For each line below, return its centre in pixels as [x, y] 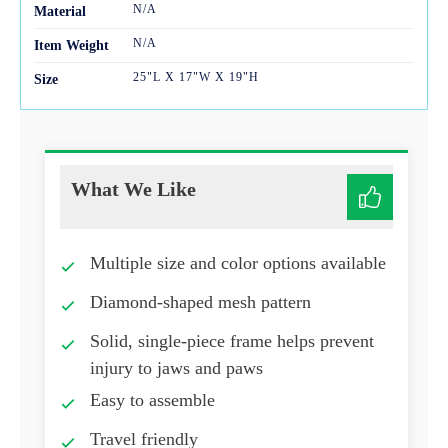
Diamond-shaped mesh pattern [200, 302]
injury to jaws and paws [176, 368]
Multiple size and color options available [238, 263]
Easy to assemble [152, 400]
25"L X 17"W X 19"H [195, 77]
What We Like [133, 189]
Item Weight [71, 46]
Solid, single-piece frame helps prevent [232, 341]
